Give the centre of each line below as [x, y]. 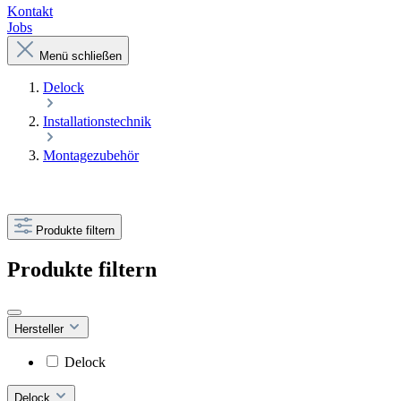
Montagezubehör [91, 155]
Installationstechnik [97, 121]
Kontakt [30, 11]
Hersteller [41, 328]
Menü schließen [81, 55]
